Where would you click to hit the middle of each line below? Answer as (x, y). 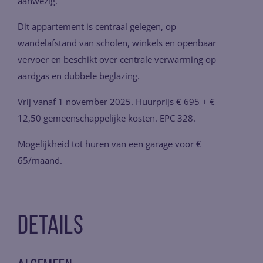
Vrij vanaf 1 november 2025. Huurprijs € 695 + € (116, 102)
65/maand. (40, 160)
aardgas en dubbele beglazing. (79, 76)
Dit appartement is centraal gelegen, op (97, 26)
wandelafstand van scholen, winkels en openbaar (117, 43)
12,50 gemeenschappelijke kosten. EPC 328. (107, 118)
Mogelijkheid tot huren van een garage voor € (109, 144)
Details (51, 227)
